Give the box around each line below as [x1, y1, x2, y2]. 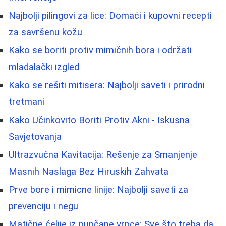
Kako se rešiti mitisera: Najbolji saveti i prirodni [9, 79, 205, 91]
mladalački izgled [9, 61, 79, 73]
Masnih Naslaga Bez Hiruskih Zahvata [9, 165, 168, 177]
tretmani [9, 96, 44, 107]
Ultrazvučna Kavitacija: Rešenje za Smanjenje [9, 149, 197, 160]
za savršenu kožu [9, 26, 82, 38]
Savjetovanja [9, 131, 62, 142]
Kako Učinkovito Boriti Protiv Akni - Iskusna [9, 114, 190, 126]
